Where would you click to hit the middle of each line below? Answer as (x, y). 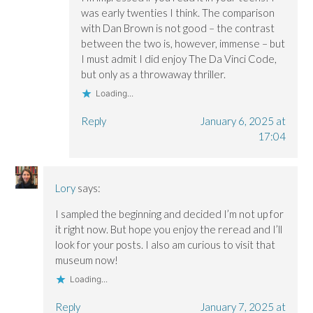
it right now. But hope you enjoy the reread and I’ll (169, 229)
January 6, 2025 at (243, 121)
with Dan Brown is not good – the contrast (177, 28)
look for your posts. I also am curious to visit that (166, 244)
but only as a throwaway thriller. (153, 74)
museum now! (87, 260)
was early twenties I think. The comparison (177, 12)
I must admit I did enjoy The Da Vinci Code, (179, 58)
